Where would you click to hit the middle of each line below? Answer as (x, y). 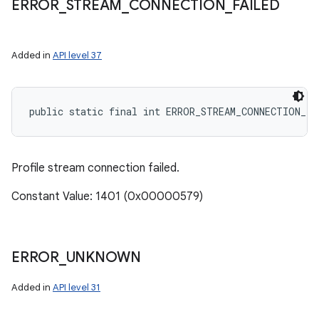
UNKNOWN (103, 257)
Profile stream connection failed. (95, 168)
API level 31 (77, 287)
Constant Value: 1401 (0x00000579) (107, 197)
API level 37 (77, 55)
